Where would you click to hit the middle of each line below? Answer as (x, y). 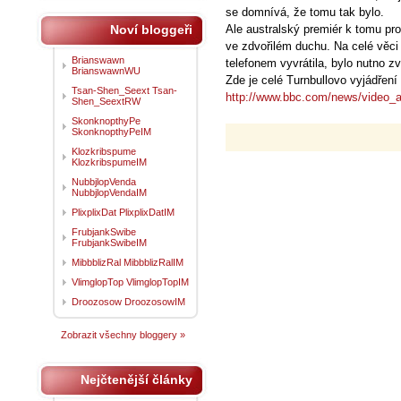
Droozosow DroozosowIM (128, 302)
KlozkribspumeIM (109, 162)
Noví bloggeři (151, 30)
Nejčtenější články (137, 380)
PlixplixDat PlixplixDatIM (123, 212)
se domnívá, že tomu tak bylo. (305, 12)
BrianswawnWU (106, 71)
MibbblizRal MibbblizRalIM (128, 262)
